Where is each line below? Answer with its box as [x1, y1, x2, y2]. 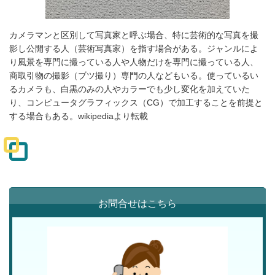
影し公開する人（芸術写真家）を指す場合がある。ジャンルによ [9, 43, 258, 53]
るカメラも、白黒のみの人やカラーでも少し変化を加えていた [9, 83, 250, 94]
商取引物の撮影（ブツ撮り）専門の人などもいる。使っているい [9, 70, 258, 80]
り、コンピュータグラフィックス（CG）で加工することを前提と [9, 97, 263, 107]
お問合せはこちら [98, 198, 177, 209]
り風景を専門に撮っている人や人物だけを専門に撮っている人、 [9, 56, 258, 67]
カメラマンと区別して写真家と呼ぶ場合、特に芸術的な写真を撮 [9, 29, 258, 40]
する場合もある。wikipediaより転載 [9, 110, 148, 121]
